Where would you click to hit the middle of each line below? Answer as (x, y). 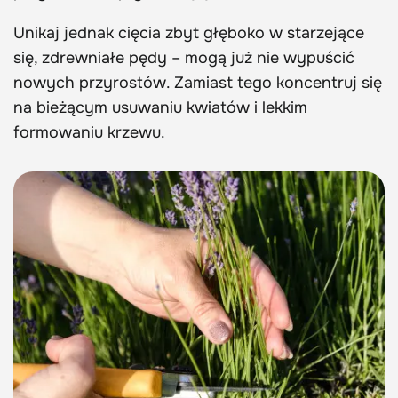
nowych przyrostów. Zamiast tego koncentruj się (198, 83)
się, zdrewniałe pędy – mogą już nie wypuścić (184, 58)
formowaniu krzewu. (89, 133)
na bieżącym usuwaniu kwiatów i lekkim (160, 108)
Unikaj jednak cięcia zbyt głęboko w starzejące (189, 33)
